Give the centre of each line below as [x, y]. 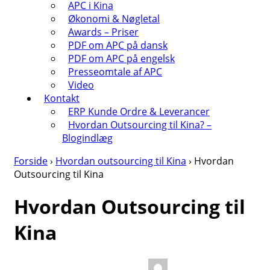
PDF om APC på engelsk [121, 58]
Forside [31, 161]
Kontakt [62, 98]
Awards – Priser [103, 32]
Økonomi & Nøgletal [114, 19]
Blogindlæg [87, 138]
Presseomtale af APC [115, 72]
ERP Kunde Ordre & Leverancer [139, 111]
